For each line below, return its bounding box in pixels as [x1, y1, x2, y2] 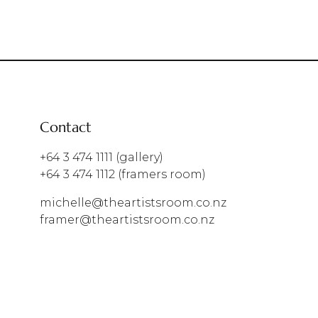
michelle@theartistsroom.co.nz [40, 196, 226, 210]
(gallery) [113, 150, 163, 165]
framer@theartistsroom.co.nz [40, 213, 214, 227]
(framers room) [115, 168, 206, 182]
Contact [40, 119, 92, 137]
